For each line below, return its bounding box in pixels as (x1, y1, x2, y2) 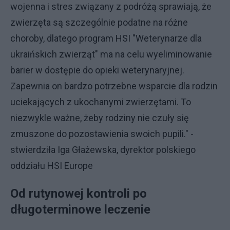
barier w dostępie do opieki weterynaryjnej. (10, 65, 184, 75)
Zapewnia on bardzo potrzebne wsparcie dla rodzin (10, 81, 218, 91)
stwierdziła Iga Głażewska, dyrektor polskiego (10, 144, 196, 155)
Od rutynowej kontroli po (10, 186, 147, 201)
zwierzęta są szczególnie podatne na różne (10, 17, 188, 28)
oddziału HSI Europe (10, 160, 93, 171)
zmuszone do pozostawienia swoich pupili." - (10, 128, 194, 139)
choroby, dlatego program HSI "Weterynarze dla (10, 33, 202, 44)
